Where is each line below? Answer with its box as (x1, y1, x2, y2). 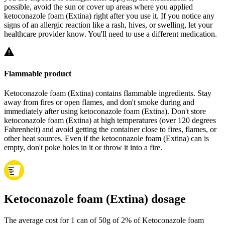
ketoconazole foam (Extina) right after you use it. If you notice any (4, 11, 214, 20)
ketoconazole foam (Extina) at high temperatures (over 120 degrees (4, 116, 216, 125)
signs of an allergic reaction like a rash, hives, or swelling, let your (4, 20, 212, 29)
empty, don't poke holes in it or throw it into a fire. (4, 143, 162, 152)
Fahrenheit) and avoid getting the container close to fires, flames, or (4, 125, 216, 134)
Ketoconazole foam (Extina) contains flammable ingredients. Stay (4, 89, 211, 98)
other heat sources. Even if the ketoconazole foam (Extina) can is (4, 134, 209, 143)
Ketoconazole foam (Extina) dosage (4, 192, 186, 206)
